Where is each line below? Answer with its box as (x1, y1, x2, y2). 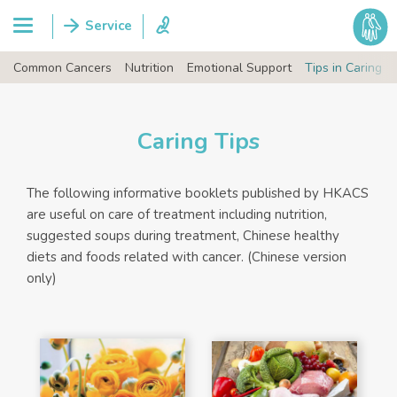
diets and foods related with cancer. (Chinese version (27, 248, 346, 266)
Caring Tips (137, 126, 260, 157)
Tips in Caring (305, 59, 382, 76)
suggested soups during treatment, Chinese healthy (27, 227, 339, 245)
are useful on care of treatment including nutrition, (27, 206, 327, 223)
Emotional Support (187, 59, 292, 76)
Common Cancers (13, 59, 112, 76)
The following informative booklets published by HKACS (27, 184, 369, 202)
